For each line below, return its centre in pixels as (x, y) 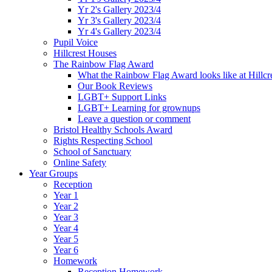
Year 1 (66, 195)
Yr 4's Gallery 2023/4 (119, 32)
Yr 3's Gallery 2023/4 (119, 21)
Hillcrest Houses (85, 53)
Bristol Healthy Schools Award (113, 130)
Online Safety (80, 163)
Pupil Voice (76, 42)
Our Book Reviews (115, 86)
